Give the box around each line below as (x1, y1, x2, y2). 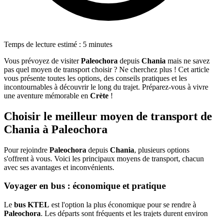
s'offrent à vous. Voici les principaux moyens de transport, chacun (4, 154, 204, 163)
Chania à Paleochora (4, 123, 108, 136)
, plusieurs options (134, 145, 189, 154)
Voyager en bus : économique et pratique (4, 181, 166, 191)
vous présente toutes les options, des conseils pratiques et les (4, 74, 187, 82)
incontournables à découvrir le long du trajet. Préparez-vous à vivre (4, 82, 208, 91)
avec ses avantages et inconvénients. (4, 163, 114, 171)
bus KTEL (14, 201, 49, 209)
